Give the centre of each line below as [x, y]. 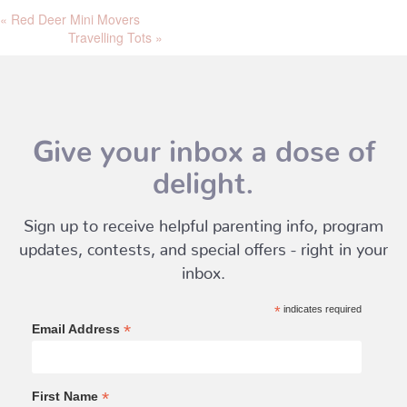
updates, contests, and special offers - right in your [203, 245]
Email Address [78, 329]
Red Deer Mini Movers [74, 19]
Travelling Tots [112, 37]
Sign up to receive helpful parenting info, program [203, 221]
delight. [203, 175]
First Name [67, 397]
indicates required [321, 309]
